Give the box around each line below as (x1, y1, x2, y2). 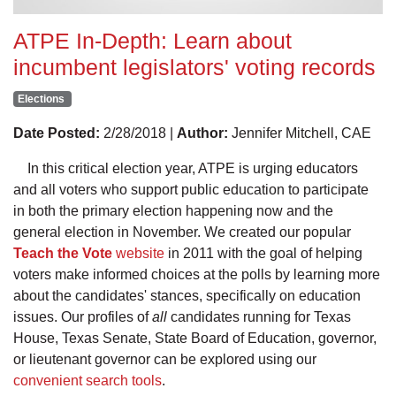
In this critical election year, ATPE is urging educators (27, 160, 358, 176)
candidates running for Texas (167, 308, 351, 324)
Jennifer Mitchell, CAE (228, 125, 371, 141)
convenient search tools (13, 372, 162, 388)
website (112, 245, 164, 261)
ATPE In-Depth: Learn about (13, 27, 292, 53)
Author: (177, 125, 228, 141)
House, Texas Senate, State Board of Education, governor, (13, 330, 377, 346)
